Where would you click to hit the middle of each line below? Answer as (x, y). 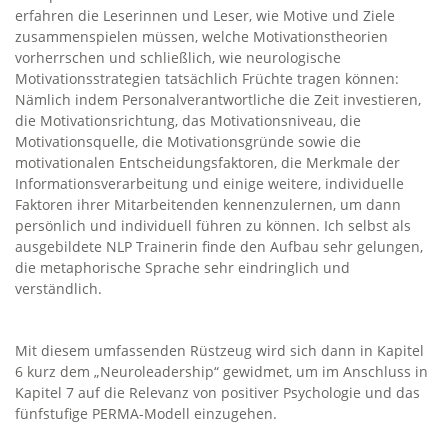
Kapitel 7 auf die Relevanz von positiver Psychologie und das (217, 392)
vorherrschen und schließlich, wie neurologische (178, 57)
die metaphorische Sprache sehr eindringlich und (182, 267)
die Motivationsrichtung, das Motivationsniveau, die (188, 120)
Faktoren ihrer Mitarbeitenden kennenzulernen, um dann (208, 204)
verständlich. (58, 288)
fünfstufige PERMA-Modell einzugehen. (146, 413)
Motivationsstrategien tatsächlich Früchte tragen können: (207, 78)
